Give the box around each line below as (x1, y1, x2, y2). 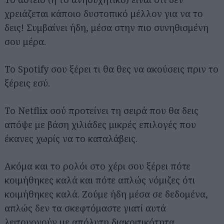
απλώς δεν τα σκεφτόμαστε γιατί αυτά (4, 202, 166, 214)
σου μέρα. (4, 35, 46, 47)
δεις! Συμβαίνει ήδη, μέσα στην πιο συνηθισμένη (4, 21, 208, 33)
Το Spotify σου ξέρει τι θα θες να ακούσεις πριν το (4, 63, 218, 75)
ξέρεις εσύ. (4, 77, 50, 89)
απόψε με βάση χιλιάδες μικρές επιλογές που (4, 118, 196, 130)
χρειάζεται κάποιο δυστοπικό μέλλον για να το (4, 7, 203, 19)
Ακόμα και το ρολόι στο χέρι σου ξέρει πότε (4, 160, 190, 172)
